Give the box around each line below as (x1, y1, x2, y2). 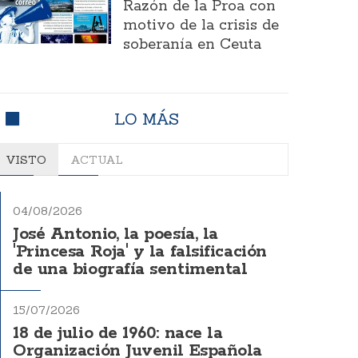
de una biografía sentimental (13, 258, 248, 280)
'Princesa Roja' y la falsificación (13, 241, 267, 263)
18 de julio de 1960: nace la (13, 322, 223, 344)
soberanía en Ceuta (123, 34, 261, 54)
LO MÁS (113, 108, 179, 129)
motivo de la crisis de (123, 15, 279, 35)
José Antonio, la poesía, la (13, 223, 218, 245)
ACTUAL (70, 152, 123, 167)
